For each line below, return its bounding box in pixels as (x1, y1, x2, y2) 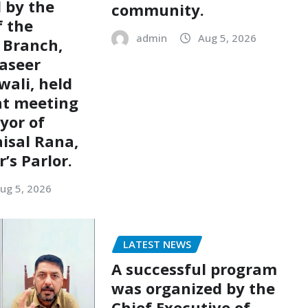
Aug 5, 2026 (197, 30, 256, 45)
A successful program (111, 258, 277, 280)
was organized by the (111, 278, 275, 299)
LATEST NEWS (122, 236, 191, 251)
